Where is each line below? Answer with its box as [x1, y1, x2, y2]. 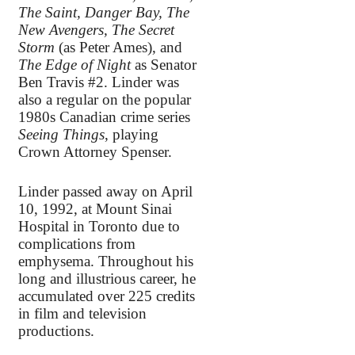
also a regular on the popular [18, 90, 191, 108]
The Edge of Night [18, 55, 135, 73]
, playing [105, 125, 158, 143]
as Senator [135, 55, 197, 73]
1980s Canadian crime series [18, 108, 190, 125]
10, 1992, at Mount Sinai [18, 200, 172, 218]
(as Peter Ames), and [55, 38, 182, 55]
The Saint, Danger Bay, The [18, 3, 189, 21]
